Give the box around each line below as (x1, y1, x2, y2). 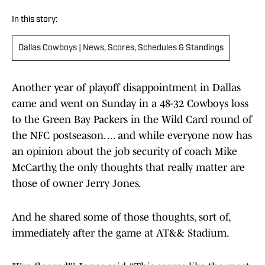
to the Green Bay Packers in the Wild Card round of (12, 114, 252, 126)
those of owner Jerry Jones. (12, 177, 141, 190)
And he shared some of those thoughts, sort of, (12, 211, 230, 224)
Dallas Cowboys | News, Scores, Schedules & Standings (18, 44, 224, 53)
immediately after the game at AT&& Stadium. (12, 227, 230, 240)
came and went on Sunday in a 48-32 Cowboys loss (12, 98, 248, 110)
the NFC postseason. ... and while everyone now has (12, 130, 252, 142)
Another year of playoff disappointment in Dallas (12, 82, 241, 94)
